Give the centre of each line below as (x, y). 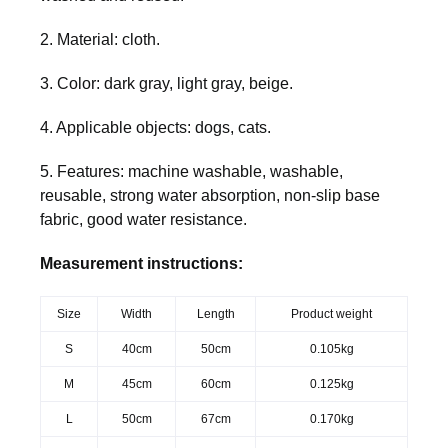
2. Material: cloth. (100, 39)
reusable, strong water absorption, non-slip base (210, 195)
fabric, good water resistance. (143, 219)
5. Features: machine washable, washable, (191, 171)
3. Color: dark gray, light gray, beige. (166, 83)
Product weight (331, 313)
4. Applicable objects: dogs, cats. (155, 127)
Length (215, 313)
